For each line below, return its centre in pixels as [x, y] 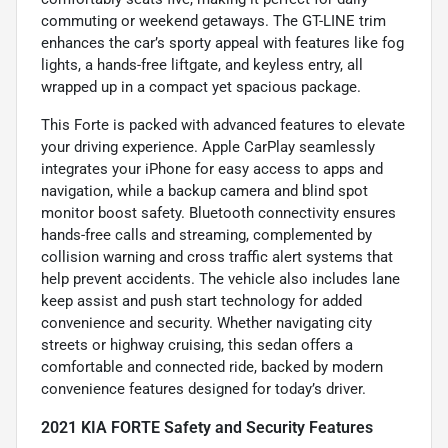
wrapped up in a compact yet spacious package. [201, 86]
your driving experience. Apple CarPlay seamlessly [208, 146]
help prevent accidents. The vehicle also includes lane [220, 278]
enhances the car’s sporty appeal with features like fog [222, 42]
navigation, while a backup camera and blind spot [204, 190]
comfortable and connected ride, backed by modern [212, 366]
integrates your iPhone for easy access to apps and [212, 168]
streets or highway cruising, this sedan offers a [197, 344]
